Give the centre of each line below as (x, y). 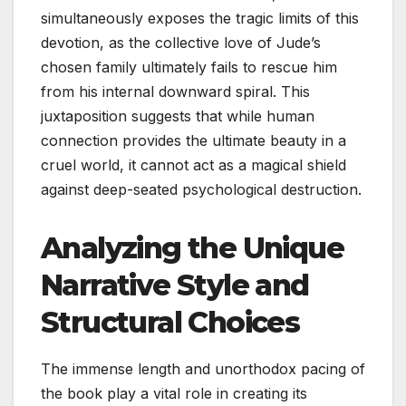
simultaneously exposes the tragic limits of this (200, 18)
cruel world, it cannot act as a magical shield (193, 164)
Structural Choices (170, 322)
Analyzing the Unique (192, 247)
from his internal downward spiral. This (175, 91)
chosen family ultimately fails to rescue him (189, 67)
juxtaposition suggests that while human (178, 116)
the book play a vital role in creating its (174, 393)
